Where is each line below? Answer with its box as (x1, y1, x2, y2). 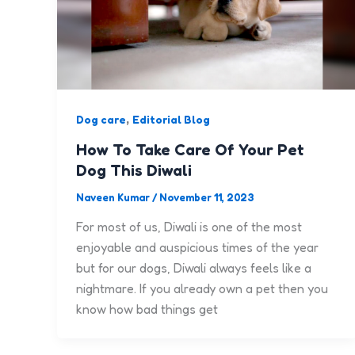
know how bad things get (76, 301, 218, 318)
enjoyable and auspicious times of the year (76, 239, 319, 256)
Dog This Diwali (76, 160, 192, 180)
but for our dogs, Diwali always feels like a (76, 260, 311, 277)
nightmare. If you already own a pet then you (76, 281, 328, 297)
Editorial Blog (132, 112, 210, 126)
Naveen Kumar (76, 190, 152, 204)
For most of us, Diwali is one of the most (76, 219, 302, 235)
